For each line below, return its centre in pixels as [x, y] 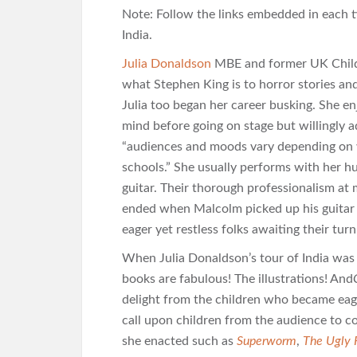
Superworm [267, 341]
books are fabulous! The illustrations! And [237, 279]
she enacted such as [179, 341]
